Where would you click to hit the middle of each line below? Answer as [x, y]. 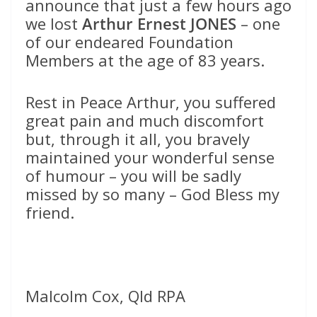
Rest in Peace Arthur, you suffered [151, 102]
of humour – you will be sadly [133, 176]
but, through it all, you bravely [138, 139]
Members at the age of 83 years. [145, 60]
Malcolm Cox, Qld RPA [105, 296]
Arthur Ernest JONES [159, 24]
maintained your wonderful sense [150, 157]
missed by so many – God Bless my [152, 194]
